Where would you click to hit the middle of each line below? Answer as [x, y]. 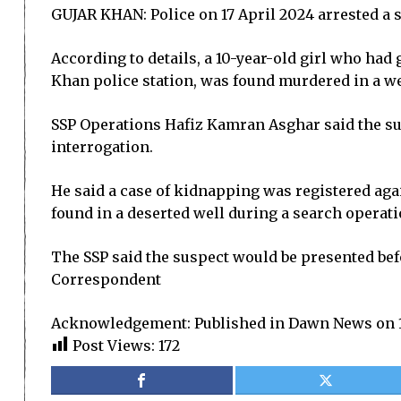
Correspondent [106, 279]
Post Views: [114, 346]
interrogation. [102, 147]
